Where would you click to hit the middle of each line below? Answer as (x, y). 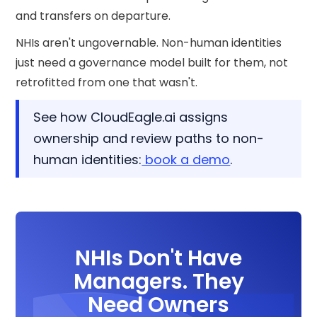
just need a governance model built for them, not (152, 62)
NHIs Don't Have (158, 258)
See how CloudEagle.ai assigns (131, 117)
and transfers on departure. (93, 16)
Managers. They (158, 281)
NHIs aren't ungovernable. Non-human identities (149, 42)
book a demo (186, 159)
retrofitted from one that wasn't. (107, 82)
